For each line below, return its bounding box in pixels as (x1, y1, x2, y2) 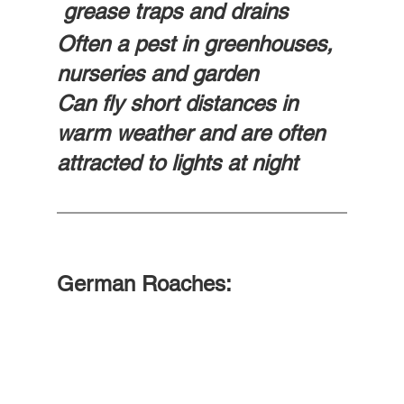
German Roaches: (56, 271, 232, 297)
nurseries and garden (56, 61, 258, 87)
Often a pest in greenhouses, (56, 32, 339, 57)
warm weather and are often (56, 121, 331, 146)
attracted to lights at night (56, 151, 298, 176)
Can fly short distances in (56, 91, 304, 116)
